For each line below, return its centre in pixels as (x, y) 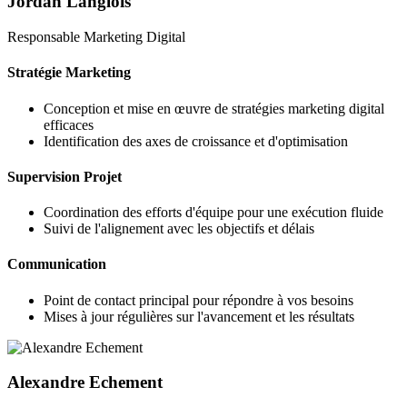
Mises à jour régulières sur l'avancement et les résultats (199, 316)
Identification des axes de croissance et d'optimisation (196, 141)
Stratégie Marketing (69, 73)
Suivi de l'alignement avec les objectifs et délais (179, 229)
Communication (57, 264)
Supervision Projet (65, 176)
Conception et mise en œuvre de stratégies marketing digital (214, 108)
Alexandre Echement (85, 382)
